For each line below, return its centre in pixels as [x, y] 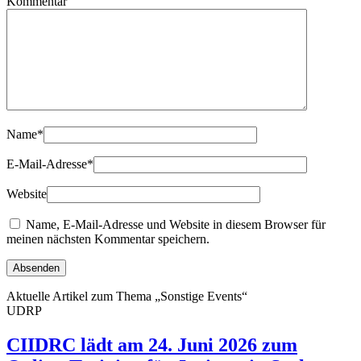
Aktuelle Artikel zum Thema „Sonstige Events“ [127, 297]
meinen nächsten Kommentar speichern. [108, 239]
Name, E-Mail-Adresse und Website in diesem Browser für [176, 225]
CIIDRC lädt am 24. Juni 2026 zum [152, 345]
